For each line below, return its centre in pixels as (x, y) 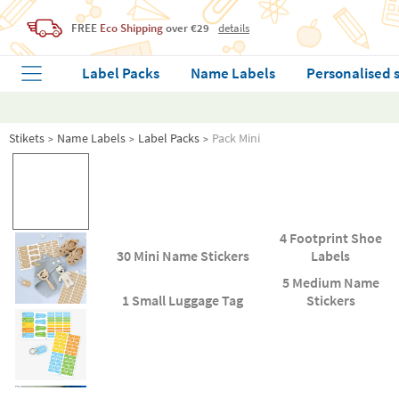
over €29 (186, 28)
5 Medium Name (330, 282)
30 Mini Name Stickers (183, 256)
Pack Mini (236, 138)
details (234, 28)
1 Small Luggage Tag (183, 300)
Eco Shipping (131, 28)
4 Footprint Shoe (330, 238)
